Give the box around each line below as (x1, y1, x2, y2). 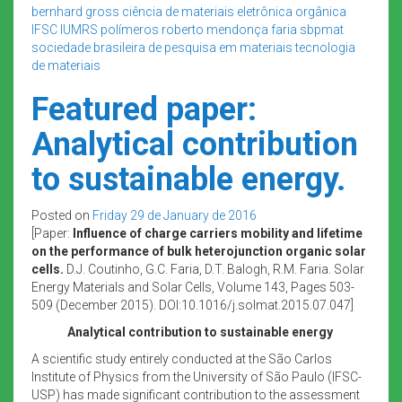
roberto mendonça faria (162, 22, 297, 37)
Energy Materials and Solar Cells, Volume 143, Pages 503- (31, 279, 354, 294)
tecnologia (295, 39, 355, 55)
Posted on (31, 207, 92, 223)
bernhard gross (31, 4, 119, 19)
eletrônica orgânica (237, 4, 346, 19)
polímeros (100, 22, 159, 37)
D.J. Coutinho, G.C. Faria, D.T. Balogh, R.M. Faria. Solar (64, 261, 364, 276)
